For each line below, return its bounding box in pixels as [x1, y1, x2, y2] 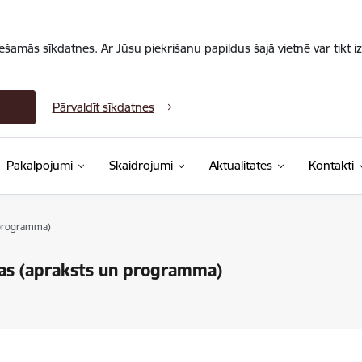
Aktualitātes [208, 158, 272, 173]
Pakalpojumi [6, 158, 73, 173]
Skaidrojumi [108, 158, 173, 173]
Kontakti [308, 158, 354, 173]
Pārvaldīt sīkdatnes [52, 99, 154, 115]
